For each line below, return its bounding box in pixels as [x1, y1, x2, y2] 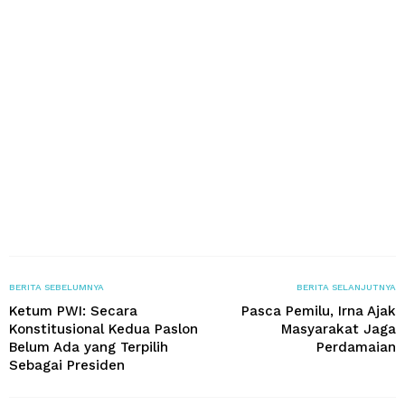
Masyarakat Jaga [281, 320, 396, 337]
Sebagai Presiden [9, 356, 125, 373]
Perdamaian [316, 338, 396, 355]
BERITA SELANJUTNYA [297, 281, 396, 292]
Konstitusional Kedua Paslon [9, 320, 198, 337]
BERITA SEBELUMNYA [9, 281, 104, 292]
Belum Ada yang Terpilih [9, 338, 168, 355]
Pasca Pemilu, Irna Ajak [241, 302, 396, 319]
